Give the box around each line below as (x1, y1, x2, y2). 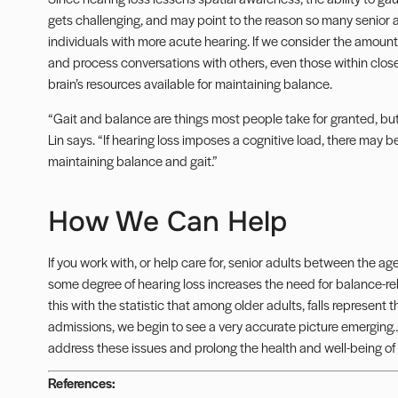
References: (47, 372, 115, 392)
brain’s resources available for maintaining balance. (47, 74, 332, 93)
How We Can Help (47, 203, 287, 240)
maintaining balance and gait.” (47, 150, 218, 170)
